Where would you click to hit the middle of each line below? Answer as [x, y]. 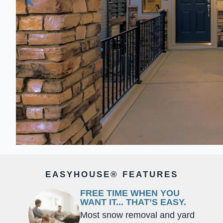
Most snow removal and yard [137, 215]
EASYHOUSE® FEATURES [111, 174]
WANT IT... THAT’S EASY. [133, 202]
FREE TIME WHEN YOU [130, 193]
